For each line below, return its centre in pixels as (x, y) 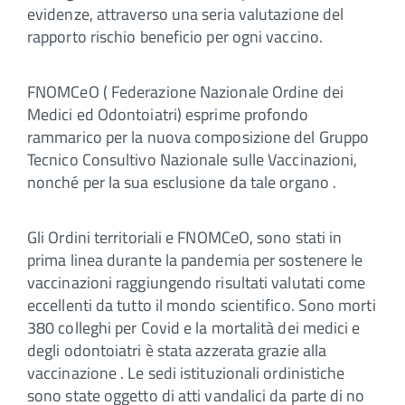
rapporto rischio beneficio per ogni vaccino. (175, 36)
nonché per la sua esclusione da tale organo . (182, 182)
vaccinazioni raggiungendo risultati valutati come (197, 282)
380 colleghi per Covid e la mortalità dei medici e (194, 327)
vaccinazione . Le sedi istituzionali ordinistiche (186, 372)
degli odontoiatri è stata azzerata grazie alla (177, 350)
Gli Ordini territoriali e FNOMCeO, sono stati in (185, 237)
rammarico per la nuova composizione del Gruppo (198, 137)
